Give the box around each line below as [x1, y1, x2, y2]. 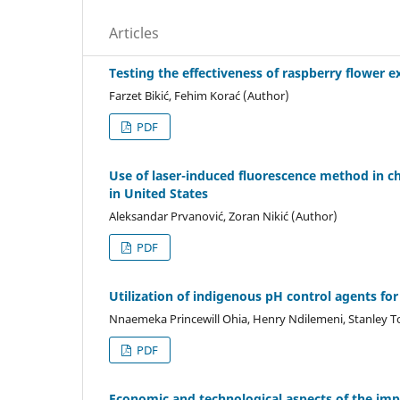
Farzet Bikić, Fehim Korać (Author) [109, 87, 289, 104]
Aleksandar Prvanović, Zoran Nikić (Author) [109, 207, 337, 224]
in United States [109, 184, 208, 202]
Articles [109, 22, 159, 43]
